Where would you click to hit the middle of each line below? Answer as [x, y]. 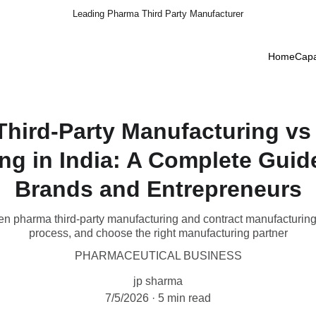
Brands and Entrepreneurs [158, 189]
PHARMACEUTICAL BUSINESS [158, 256]
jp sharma [158, 281]
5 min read [184, 298]
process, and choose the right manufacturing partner [158, 233]
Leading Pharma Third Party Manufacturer [158, 14]
